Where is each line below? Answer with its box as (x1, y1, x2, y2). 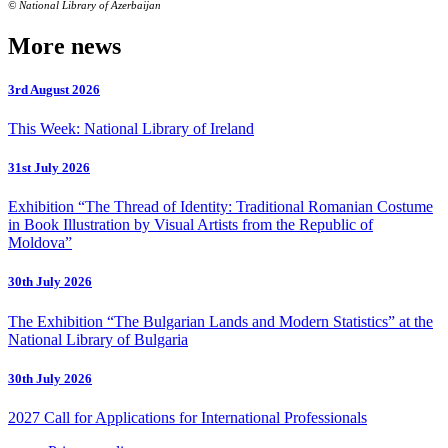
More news (8, 32, 121, 59)
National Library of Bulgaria (8, 330, 188, 348)
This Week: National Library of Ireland (8, 119, 254, 137)
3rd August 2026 (8, 81, 100, 97)
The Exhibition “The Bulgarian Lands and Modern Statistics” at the (8, 312, 433, 330)
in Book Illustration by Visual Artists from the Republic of (8, 216, 373, 234)
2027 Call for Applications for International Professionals (8, 408, 367, 426)
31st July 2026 (8, 160, 90, 176)
